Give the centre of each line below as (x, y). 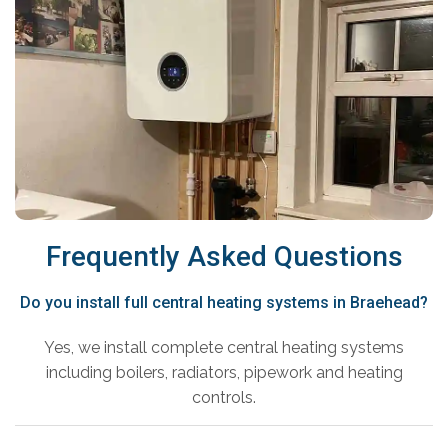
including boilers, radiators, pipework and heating (224, 373)
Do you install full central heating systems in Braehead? (224, 303)
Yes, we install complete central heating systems (224, 348)
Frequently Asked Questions (224, 257)
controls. (224, 398)
